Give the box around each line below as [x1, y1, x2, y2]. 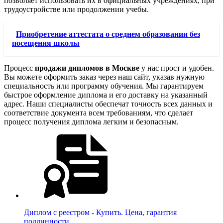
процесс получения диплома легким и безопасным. [4, 117, 179, 126]
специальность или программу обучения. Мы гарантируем [4, 82, 204, 91]
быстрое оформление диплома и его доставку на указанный [4, 91, 208, 100]
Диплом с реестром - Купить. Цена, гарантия [24, 208, 177, 217]
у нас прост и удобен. [139, 64, 214, 73]
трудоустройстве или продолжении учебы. [4, 5, 149, 14]
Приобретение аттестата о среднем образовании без [16, 30, 200, 39]
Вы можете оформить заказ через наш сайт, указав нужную [4, 73, 205, 82]
